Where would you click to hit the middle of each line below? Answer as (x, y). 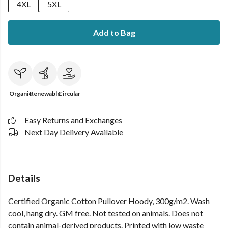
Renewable (45, 93)
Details (24, 178)
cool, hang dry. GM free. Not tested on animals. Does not (106, 213)
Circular (69, 93)
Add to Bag (114, 32)
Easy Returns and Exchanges (73, 120)
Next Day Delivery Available (74, 132)
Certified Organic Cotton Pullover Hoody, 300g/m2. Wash (109, 201)
